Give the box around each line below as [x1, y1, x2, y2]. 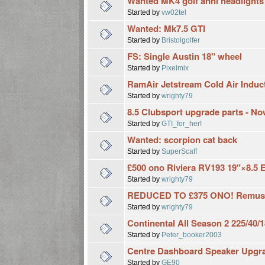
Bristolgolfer [161, 35, 201, 44]
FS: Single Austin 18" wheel [127, 49, 243, 63]
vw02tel [161, 8, 187, 16]
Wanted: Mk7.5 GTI [127, 21, 206, 35]
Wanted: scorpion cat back [127, 132, 238, 146]
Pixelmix [161, 63, 189, 72]
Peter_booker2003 [161, 230, 222, 238]
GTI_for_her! [161, 119, 202, 127]
